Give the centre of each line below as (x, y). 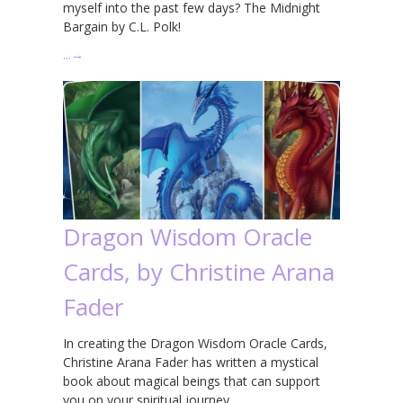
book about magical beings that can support (192, 381)
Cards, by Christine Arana (199, 271)
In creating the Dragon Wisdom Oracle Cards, (195, 343)
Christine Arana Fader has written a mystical (191, 362)
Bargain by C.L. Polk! (122, 26)
